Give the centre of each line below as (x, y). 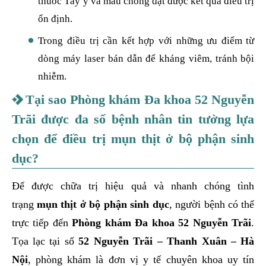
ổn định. (56, 18)
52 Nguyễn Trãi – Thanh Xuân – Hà (167, 241)
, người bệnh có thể (212, 205)
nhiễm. (53, 76)
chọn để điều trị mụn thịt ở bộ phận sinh (133, 138)
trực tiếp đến (42, 223)
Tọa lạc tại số (45, 241)
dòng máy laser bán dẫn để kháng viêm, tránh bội (146, 58)
